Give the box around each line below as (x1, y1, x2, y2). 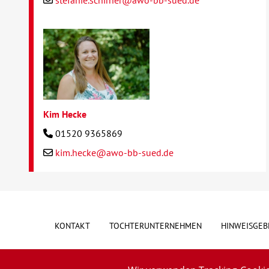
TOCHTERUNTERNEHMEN (109, 220, 202, 231)
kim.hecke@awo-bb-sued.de (55, 146, 174, 159)
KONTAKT (54, 220, 90, 231)
